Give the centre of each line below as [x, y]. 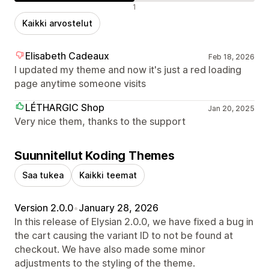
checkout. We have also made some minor [110, 249]
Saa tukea [43, 175]
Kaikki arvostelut [57, 23]
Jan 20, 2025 [231, 109]
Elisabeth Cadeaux [67, 56]
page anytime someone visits [80, 84]
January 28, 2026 [119, 208]
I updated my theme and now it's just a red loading [128, 70]
